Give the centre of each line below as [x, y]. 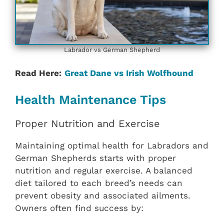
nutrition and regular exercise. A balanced [104, 170]
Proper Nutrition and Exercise [87, 123]
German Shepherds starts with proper [95, 158]
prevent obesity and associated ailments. [103, 195]
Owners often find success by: [79, 208]
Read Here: [38, 73]
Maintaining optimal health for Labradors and [112, 145]
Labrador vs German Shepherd [112, 49]
